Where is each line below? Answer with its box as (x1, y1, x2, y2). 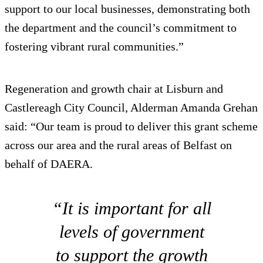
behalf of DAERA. (5, 157, 93, 170)
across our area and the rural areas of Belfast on (5, 138, 232, 151)
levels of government (59, 221, 204, 241)
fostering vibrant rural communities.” (5, 39, 184, 53)
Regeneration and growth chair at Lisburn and (5, 82, 223, 95)
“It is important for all (52, 198, 211, 218)
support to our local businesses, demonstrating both (5, 2, 250, 15)
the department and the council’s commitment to (5, 21, 237, 34)
